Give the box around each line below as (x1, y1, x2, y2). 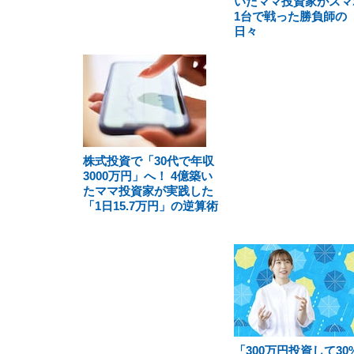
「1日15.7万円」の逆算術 (83, 199, 218, 213)
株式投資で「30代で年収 (83, 154, 214, 168)
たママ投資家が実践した (83, 184, 213, 198)
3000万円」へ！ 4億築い (83, 169, 213, 183)
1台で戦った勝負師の (233, 9, 347, 23)
